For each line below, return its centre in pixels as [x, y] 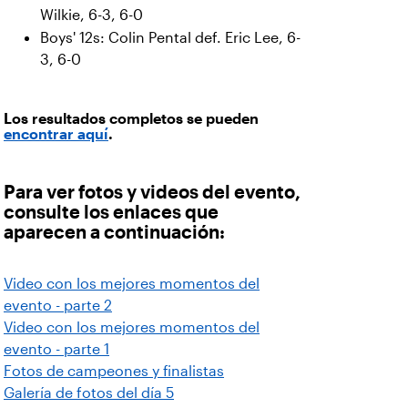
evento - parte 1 [56, 349]
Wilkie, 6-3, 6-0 [92, 15]
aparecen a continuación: [117, 232]
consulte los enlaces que [111, 212]
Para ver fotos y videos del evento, [152, 192]
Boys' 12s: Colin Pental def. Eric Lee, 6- [170, 38]
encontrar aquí [56, 134]
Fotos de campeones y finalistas [114, 371]
